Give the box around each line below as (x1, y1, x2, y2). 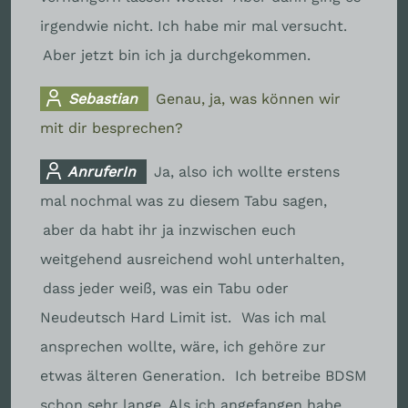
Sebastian (64, 89, 138, 107)
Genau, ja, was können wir (156, 89, 342, 107)
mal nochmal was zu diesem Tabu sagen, (40, 191, 327, 209)
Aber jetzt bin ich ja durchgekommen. (43, 46, 311, 64)
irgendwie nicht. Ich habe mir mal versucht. (40, 16, 347, 35)
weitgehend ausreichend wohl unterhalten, (40, 250, 344, 268)
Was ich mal (241, 308, 326, 326)
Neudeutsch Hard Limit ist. (40, 308, 236, 326)
